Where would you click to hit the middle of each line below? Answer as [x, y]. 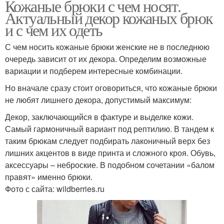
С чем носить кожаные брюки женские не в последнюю [107, 47]
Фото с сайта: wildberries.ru [55, 189]
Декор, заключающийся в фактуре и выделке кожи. [99, 117]
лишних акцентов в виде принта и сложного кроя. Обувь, [110, 153]
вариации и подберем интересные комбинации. [94, 71]
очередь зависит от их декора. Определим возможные [106, 59]
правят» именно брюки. [49, 177]
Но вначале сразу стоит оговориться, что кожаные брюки [111, 88]
